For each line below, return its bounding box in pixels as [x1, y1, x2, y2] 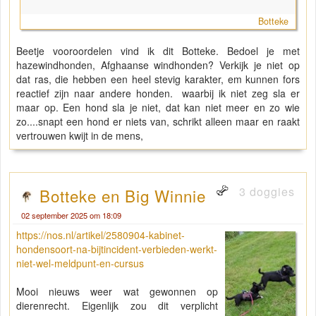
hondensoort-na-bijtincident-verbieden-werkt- [16, 241, 217, 256]
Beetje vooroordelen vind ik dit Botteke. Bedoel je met [16, 43, 300, 58]
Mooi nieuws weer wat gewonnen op [16, 284, 218, 298]
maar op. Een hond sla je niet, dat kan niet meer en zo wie [16, 99, 300, 114]
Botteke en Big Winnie [39, 183, 206, 207]
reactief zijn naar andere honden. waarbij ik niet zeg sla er [16, 85, 300, 100]
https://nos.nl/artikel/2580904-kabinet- [16, 227, 185, 242]
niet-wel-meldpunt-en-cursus [16, 255, 144, 270]
